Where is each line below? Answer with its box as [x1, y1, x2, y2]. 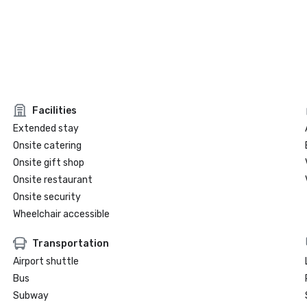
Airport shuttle [12, 256, 79, 267]
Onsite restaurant [12, 174, 93, 186]
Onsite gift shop [12, 157, 84, 169]
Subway [12, 290, 49, 302]
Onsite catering [12, 140, 82, 151]
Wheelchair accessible [12, 208, 110, 220]
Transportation [32, 237, 109, 249]
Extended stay [12, 123, 79, 134]
